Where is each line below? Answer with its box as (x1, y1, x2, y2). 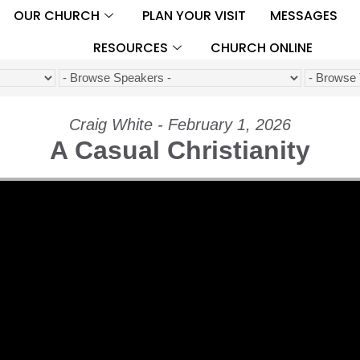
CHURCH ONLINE (210, 38, 313, 57)
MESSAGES (269, 6, 337, 25)
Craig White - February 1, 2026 (69, 115, 291, 133)
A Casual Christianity (50, 135, 310, 165)
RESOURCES (92, 38, 168, 57)
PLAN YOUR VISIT (141, 6, 246, 25)
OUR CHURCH (13, 6, 100, 25)
